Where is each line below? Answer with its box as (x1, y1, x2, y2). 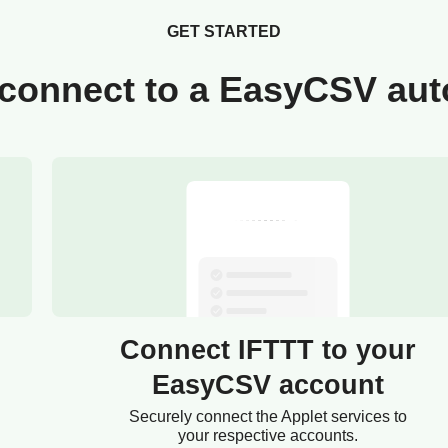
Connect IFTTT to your (120, 335, 416, 366)
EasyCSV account (152, 370, 384, 401)
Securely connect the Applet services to (129, 408, 407, 426)
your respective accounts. (178, 427, 358, 445)
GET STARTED (167, 23, 281, 41)
